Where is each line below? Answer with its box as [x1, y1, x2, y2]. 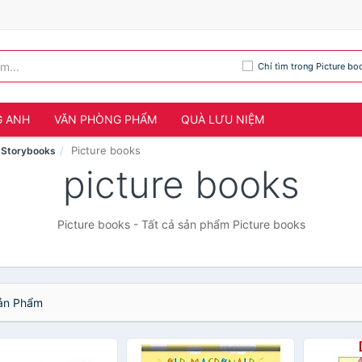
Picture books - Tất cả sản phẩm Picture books [57, 217, 305, 231]
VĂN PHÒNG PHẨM [54, 112, 157, 126]
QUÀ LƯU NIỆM [181, 112, 264, 126]
